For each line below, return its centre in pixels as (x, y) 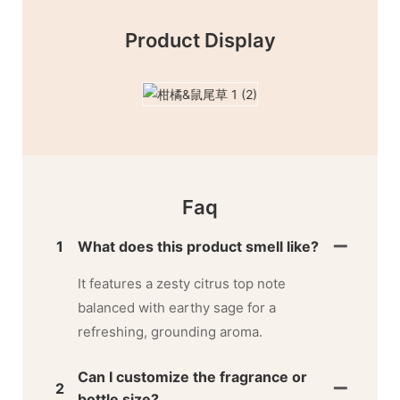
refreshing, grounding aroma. (171, 332)
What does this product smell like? (199, 247)
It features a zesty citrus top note (182, 284)
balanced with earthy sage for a (177, 308)
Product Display (200, 41)
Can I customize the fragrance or (193, 377)
